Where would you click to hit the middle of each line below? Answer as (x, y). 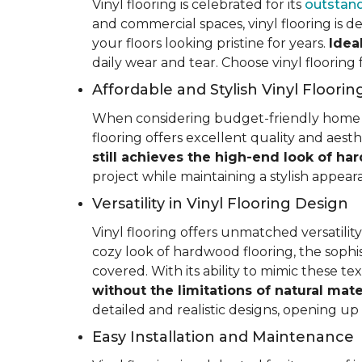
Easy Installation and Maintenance (223, 337)
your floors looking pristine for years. (210, 43)
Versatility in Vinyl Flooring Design (220, 204)
